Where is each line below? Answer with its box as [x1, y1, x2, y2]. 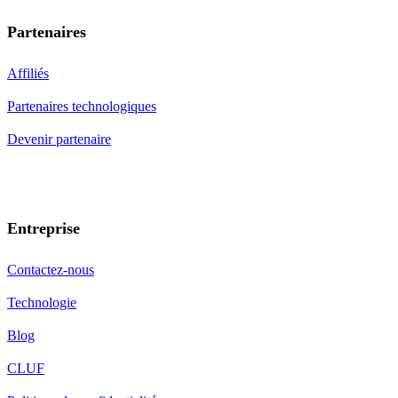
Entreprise [7, 219, 80, 237]
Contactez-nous [7, 261, 94, 277]
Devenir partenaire [7, 131, 111, 147]
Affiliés [7, 65, 49, 81]
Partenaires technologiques [7, 98, 156, 114]
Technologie [7, 294, 76, 310]
